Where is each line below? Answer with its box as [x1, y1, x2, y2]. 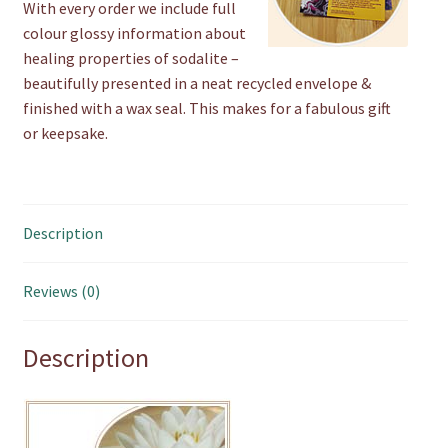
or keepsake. [22, 123, 108, 144]
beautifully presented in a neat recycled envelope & [22, 73, 371, 94]
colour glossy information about [22, 23, 246, 44]
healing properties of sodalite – [22, 48, 239, 69]
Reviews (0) [22, 281, 100, 302]
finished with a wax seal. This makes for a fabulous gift [22, 98, 391, 119]
